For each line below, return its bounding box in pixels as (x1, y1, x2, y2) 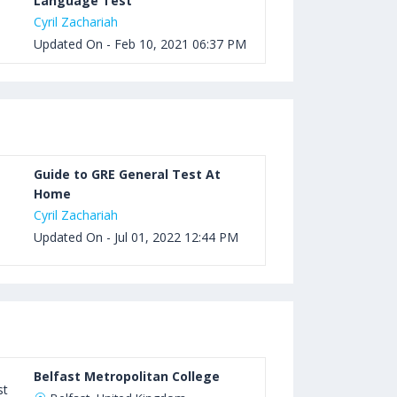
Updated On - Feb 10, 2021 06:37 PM (34, 35, 247, 52)
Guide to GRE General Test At (34, 166, 222, 183)
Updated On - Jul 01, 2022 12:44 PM (34, 229, 239, 245)
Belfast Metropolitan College (34, 368, 221, 385)
